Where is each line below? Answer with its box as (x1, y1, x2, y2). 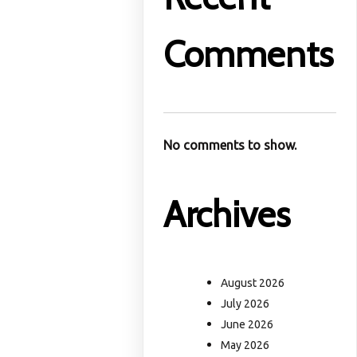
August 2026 (221, 277, 285, 290)
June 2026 (221, 318, 274, 331)
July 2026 (221, 297, 270, 311)
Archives (163, 192, 291, 236)
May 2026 (221, 339, 270, 352)
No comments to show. (163, 138, 297, 153)
